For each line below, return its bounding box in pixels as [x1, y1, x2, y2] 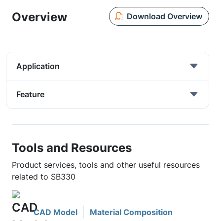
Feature [16, 89, 44, 99]
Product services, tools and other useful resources [12, 160, 200, 170]
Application [16, 61, 60, 71]
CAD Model [34, 207, 77, 217]
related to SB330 [12, 172, 75, 182]
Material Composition [90, 207, 173, 217]
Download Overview [126, 11, 202, 21]
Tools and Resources [12, 140, 132, 155]
